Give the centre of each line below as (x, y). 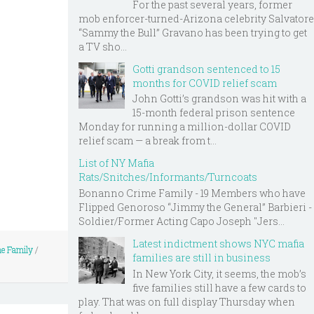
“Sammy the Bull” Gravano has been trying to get (193, 32)
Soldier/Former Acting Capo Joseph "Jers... (182, 221)
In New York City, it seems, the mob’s (219, 273)
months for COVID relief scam (205, 83)
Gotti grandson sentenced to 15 (206, 69)
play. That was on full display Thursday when (187, 301)
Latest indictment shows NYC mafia (218, 244)
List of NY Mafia (116, 163)
